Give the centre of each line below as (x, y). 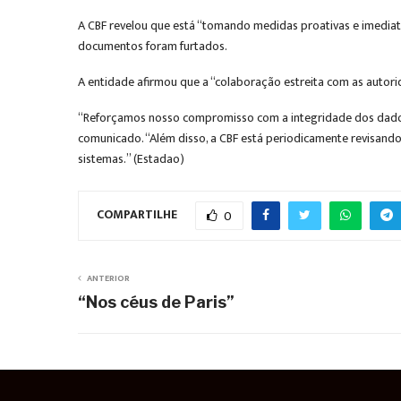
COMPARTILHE (137, 215)
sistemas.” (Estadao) (131, 159)
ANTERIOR (108, 278)
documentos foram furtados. (153, 46)
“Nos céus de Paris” (156, 302)
